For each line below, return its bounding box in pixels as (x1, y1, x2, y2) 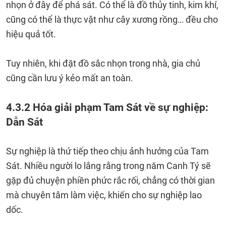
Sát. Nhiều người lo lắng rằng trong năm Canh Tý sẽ (6, 160, 211, 171)
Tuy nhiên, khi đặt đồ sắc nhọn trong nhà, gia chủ (6, 58, 200, 69)
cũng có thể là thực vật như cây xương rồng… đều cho (6, 14, 218, 25)
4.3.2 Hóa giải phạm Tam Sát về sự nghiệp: (6, 101, 208, 114)
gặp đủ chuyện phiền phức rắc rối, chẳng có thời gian (6, 175, 215, 186)
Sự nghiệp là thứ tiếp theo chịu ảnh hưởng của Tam (6, 146, 209, 156)
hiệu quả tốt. (6, 29, 56, 39)
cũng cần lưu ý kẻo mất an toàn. (6, 73, 133, 83)
